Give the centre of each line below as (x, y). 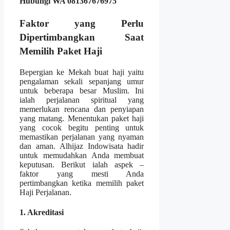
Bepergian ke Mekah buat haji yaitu (82, 72)
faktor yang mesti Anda (82, 174)
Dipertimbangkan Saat (82, 37)
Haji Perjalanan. (45, 192)
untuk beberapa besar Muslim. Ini (82, 90)
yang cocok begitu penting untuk (82, 127)
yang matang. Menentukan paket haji (82, 118)
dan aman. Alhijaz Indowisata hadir (82, 146)
